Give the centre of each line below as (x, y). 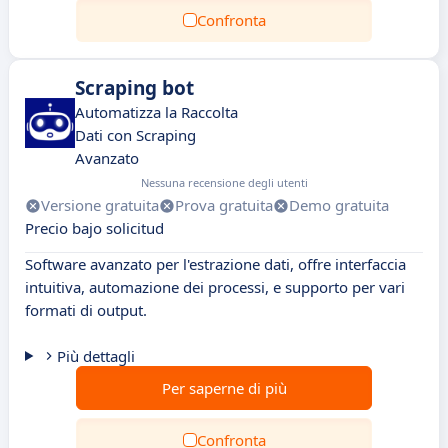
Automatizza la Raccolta (156, 112)
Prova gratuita (224, 205)
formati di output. (86, 310)
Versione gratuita (100, 205)
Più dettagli (95, 356)
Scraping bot (134, 88)
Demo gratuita (339, 205)
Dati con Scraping (135, 135)
